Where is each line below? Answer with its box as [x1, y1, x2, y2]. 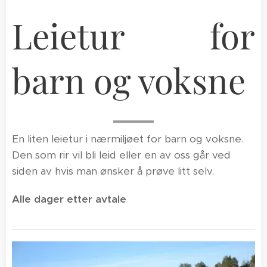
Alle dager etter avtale [12, 192, 126, 206]
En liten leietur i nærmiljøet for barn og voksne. [12, 132, 244, 145]
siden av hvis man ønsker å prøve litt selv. [12, 164, 217, 178]
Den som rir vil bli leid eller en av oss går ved [12, 148, 231, 162]
